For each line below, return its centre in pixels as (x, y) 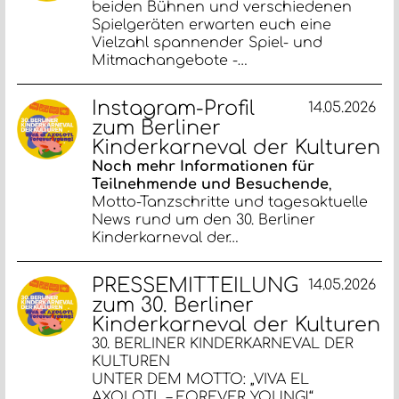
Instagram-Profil (174, 108)
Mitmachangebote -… (170, 60)
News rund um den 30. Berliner (204, 220)
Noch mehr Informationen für (204, 166)
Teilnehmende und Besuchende (211, 184)
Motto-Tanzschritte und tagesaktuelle (230, 202)
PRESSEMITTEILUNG (195, 285)
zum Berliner (157, 127)
